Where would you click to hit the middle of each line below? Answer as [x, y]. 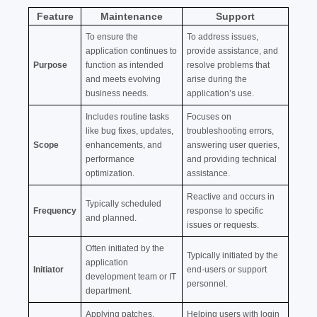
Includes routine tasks [127, 116]
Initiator [48, 269]
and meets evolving [123, 79]
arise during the [217, 79]
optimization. [110, 173]
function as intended [125, 65]
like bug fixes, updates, [129, 131]
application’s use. [220, 93]
